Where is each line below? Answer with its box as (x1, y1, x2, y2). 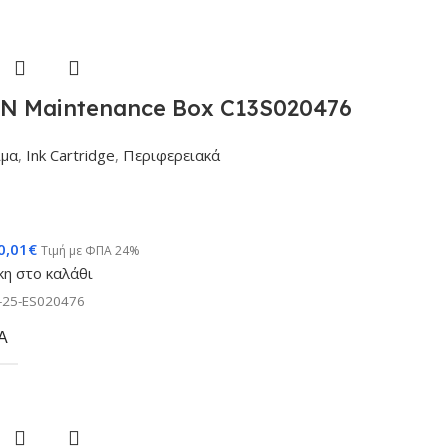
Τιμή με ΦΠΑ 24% (40, 241, 140, 259)
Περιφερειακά (122, 144, 220, 165)
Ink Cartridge (25, 144, 115, 165)
